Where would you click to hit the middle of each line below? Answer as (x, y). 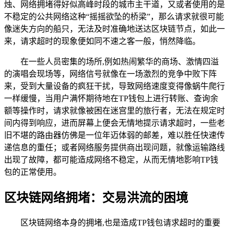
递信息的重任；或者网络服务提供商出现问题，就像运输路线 (114, 147)
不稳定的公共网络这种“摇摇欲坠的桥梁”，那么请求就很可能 (114, 16)
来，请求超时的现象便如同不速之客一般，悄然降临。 (102, 41)
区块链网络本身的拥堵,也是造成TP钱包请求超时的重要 (120, 222)
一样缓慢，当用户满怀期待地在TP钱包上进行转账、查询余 (111, 98)
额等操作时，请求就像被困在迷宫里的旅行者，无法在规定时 (114, 110)
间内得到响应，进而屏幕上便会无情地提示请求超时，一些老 (114, 123)
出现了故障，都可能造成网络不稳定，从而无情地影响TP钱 (111, 159)
